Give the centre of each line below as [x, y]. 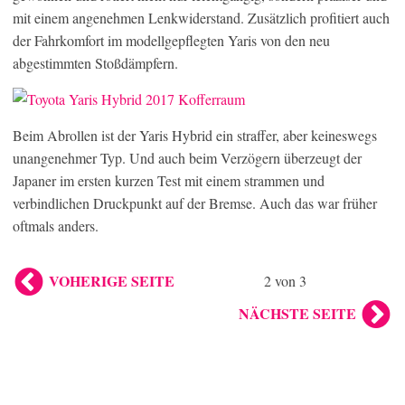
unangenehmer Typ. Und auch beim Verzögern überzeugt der [187, 157]
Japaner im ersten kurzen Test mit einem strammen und [169, 180]
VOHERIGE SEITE [112, 280]
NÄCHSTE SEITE [297, 313]
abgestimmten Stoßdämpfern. [95, 62]
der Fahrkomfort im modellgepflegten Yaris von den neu [171, 40]
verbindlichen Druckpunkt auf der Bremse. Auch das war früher [195, 202]
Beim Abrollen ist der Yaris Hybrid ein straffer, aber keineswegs [195, 135]
